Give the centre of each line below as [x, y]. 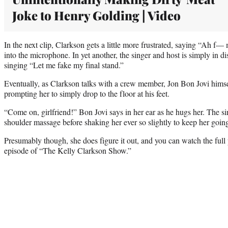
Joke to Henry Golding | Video [96, 15]
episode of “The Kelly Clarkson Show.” [68, 150]
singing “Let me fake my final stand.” [64, 65]
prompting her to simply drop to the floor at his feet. [87, 93]
